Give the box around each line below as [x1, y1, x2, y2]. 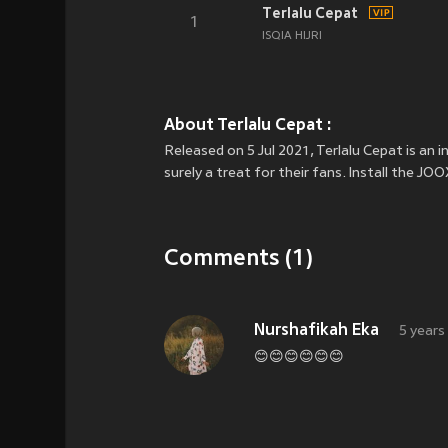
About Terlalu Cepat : [164, 115, 332, 134]
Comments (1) [164, 247, 313, 272]
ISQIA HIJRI [261, 30, 322, 42]
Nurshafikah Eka [254, 322, 379, 340]
